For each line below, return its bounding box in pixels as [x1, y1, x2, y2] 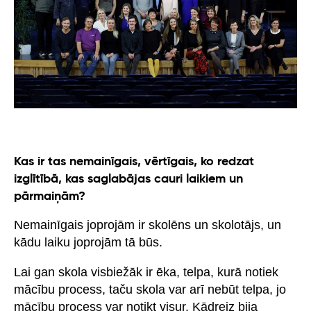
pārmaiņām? [14, 190, 85, 203]
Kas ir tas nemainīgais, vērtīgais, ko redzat [14, 155, 254, 168]
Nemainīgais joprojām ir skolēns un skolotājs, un [14, 217, 281, 232]
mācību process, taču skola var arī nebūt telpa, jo [14, 282, 286, 296]
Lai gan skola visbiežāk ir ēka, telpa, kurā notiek [14, 264, 278, 279]
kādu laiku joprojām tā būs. [14, 235, 162, 249]
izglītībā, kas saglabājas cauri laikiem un [14, 172, 243, 185]
